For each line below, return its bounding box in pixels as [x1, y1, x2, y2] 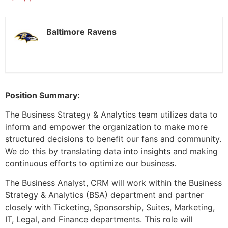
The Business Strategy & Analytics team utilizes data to [5, 109, 218, 120]
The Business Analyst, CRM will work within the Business [5, 178, 222, 188]
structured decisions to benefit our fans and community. [5, 133, 221, 144]
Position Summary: [5, 90, 80, 100]
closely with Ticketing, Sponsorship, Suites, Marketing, [5, 202, 215, 213]
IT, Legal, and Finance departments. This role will [5, 214, 193, 225]
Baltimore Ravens [46, 26, 117, 37]
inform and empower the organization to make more [5, 121, 208, 132]
